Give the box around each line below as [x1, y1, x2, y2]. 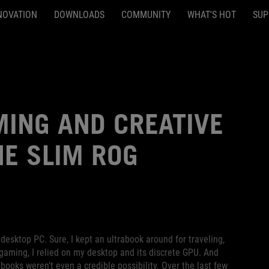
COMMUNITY [121, 9, 171, 20]
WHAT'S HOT [187, 9, 236, 20]
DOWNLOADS [53, 9, 104, 20]
